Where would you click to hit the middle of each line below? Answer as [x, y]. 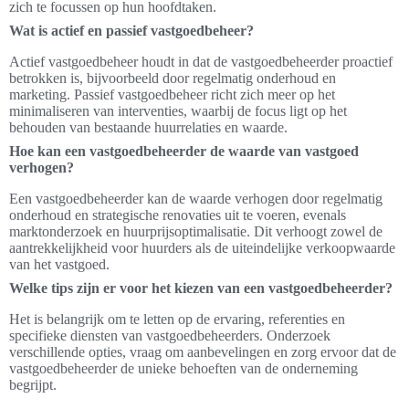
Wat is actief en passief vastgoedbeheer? [131, 31]
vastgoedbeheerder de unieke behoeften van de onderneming [184, 369]
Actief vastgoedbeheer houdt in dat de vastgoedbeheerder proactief [201, 62]
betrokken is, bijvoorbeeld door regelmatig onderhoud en [173, 79]
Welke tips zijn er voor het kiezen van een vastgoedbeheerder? [201, 288]
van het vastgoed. [59, 265]
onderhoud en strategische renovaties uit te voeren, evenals [178, 215]
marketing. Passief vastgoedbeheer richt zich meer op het [172, 95]
